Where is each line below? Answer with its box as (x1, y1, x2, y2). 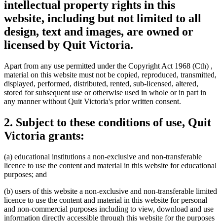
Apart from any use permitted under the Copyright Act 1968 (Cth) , (4, 61, 213, 70)
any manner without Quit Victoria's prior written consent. (4, 97, 181, 106)
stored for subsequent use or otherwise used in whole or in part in (4, 88, 206, 97)
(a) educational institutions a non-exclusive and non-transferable (4, 152, 202, 161)
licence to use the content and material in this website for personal (4, 195, 207, 204)
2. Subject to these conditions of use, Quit (4, 115, 211, 129)
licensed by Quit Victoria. (4, 38, 133, 52)
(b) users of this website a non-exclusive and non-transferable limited (4, 186, 217, 195)
